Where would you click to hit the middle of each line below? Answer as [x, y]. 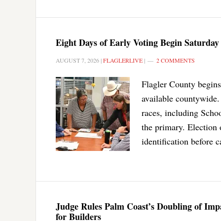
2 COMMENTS [176, 60]
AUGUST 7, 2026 [77, 60]
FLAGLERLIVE [123, 60]
